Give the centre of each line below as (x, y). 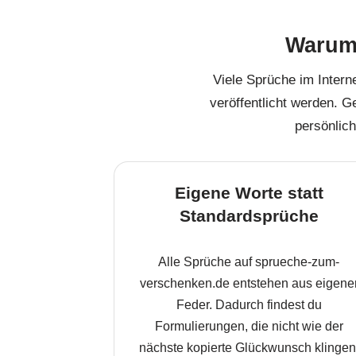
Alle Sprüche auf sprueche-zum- (249, 262)
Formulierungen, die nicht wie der (249, 326)
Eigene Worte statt (249, 193)
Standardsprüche (249, 216)
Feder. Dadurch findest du (249, 305)
